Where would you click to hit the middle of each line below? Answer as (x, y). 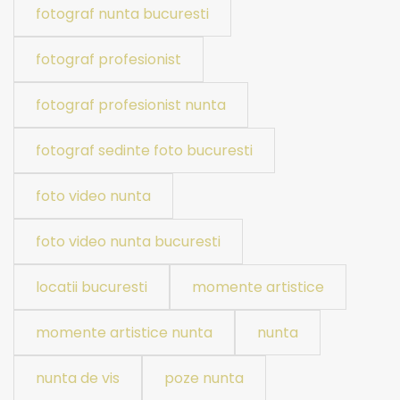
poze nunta (204, 378)
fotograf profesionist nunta (131, 105)
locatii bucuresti (92, 287)
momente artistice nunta (124, 333)
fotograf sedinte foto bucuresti (144, 150)
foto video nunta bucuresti (128, 242)
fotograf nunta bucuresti (122, 14)
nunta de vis (78, 378)
